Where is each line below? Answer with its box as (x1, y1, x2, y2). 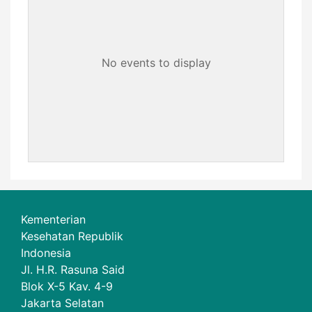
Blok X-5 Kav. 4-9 (21, 279, 113, 293)
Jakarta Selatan (21, 295, 104, 310)
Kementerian (21, 212, 86, 226)
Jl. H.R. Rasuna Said (21, 262, 125, 276)
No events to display (101, 56, 211, 70)
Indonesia (21, 245, 71, 260)
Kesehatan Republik (21, 228, 123, 243)
